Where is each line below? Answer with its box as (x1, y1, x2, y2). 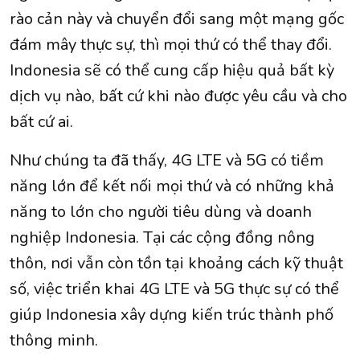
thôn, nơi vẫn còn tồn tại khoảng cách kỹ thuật (10, 252, 343, 275)
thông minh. (10, 329, 102, 352)
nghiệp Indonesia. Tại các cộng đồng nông (10, 227, 315, 249)
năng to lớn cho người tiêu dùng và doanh (10, 201, 312, 223)
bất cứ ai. (10, 111, 77, 133)
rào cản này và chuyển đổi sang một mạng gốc (10, 8, 344, 31)
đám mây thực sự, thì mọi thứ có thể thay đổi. (10, 34, 332, 56)
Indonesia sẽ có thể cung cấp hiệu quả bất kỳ (10, 59, 334, 82)
